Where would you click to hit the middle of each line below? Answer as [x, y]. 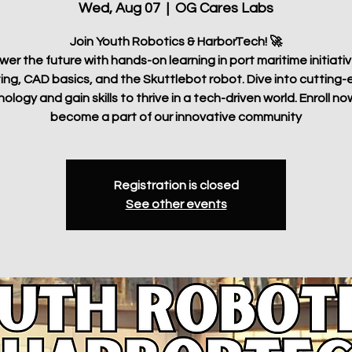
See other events [176, 205]
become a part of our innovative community [176, 117]
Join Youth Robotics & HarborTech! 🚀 [176, 42]
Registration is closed [176, 186]
